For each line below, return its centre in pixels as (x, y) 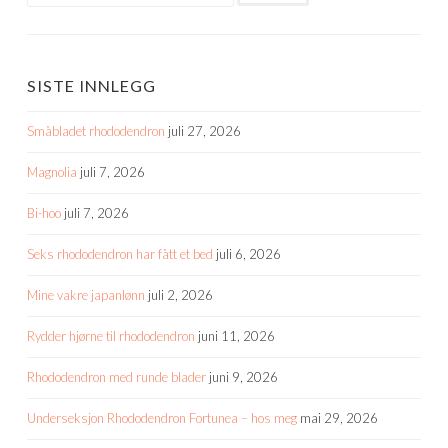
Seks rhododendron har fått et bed (120, 253)
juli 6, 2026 (248, 253)
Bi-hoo (44, 212)
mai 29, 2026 (339, 417)
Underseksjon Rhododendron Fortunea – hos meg (162, 417)
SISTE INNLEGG (91, 85)
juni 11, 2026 (236, 335)
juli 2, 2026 (180, 294)
